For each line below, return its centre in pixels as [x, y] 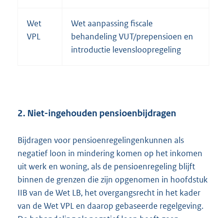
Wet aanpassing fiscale [112, 24]
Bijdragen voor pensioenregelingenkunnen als [101, 140]
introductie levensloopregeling [126, 50]
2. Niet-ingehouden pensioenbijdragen [97, 113]
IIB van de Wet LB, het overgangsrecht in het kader [109, 193]
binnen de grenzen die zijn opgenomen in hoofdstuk [113, 180]
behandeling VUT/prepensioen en [132, 37]
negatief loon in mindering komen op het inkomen [110, 154]
